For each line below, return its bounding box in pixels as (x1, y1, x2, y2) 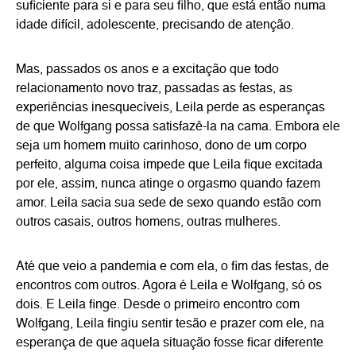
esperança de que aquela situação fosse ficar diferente (16, 337, 323, 350)
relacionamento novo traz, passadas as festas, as (16, 83, 292, 95)
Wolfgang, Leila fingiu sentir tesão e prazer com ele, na (16, 318, 324, 331)
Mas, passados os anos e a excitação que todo (16, 64, 279, 76)
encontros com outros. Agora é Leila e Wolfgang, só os (16, 280, 322, 292)
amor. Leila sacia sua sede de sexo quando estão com (16, 197, 321, 210)
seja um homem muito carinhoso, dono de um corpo (16, 140, 307, 153)
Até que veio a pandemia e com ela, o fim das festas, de (16, 261, 329, 273)
